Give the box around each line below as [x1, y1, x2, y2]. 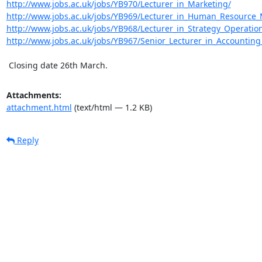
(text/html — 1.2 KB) [71, 101, 152, 113]
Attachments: [6, 89, 61, 101]
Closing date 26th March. [8, 59, 108, 71]
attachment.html [6, 101, 72, 113]
